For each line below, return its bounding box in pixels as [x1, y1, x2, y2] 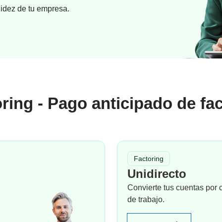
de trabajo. [127, 195, 165, 204]
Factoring [134, 155, 164, 163]
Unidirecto [127, 167, 186, 180]
